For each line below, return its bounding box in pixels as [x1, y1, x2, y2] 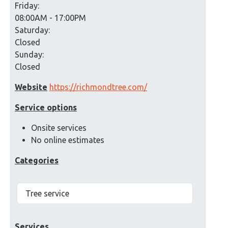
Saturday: [15, 25, 50, 35]
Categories [15, 156, 59, 165]
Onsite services [31, 123, 87, 132]
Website [15, 82, 47, 92]
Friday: [15, 1, 39, 10]
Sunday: [15, 50, 44, 59]
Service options [15, 103, 77, 112]
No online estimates [31, 135, 104, 145]
